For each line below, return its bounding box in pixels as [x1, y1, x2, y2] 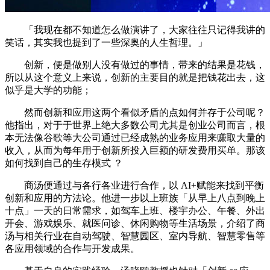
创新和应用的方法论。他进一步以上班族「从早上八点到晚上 [5, 192, 265, 203]
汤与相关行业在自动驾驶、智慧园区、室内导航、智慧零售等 [5, 230, 265, 241]
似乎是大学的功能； [5, 84, 92, 95]
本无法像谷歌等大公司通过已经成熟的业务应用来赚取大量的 [5, 132, 265, 143]
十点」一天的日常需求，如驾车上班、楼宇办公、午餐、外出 [5, 205, 265, 216]
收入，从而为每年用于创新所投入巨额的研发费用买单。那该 [5, 145, 265, 155]
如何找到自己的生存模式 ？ [5, 157, 123, 168]
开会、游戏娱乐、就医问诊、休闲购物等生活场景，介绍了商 [5, 218, 265, 228]
